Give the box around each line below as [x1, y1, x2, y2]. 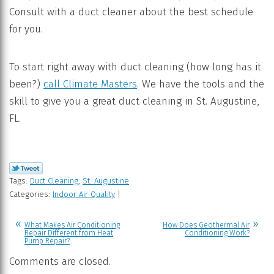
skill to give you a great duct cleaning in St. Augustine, [9, 95, 259, 108]
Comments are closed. [9, 255, 111, 268]
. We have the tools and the [137, 78, 264, 91]
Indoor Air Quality [53, 190, 115, 199]
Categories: [9, 190, 53, 199]
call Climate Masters [43, 78, 137, 91]
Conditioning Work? [185, 229, 250, 238]
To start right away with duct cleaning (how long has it [9, 61, 261, 74]
